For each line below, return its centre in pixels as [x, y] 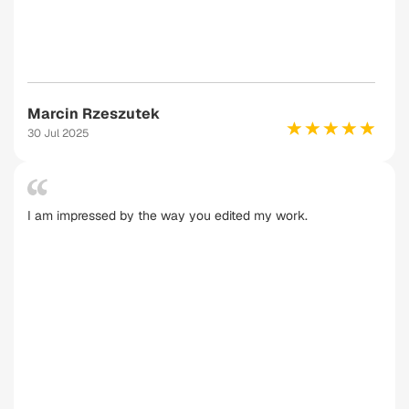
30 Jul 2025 [58, 133]
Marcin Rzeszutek [94, 114]
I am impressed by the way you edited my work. [168, 215]
